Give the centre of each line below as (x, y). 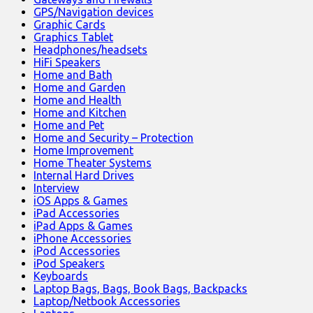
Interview (56, 188)
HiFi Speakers (67, 63)
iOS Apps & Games (81, 201)
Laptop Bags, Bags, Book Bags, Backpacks (140, 289)
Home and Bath (73, 75)
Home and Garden (80, 88)
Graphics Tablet (73, 37)
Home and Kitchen (80, 113)
